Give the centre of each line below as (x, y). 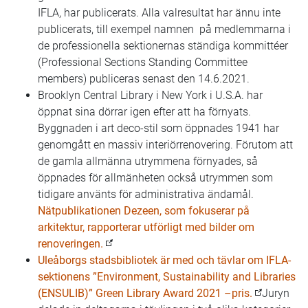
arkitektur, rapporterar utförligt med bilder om (146, 227)
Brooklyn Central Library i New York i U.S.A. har (150, 95)
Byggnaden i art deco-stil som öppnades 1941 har (158, 128)
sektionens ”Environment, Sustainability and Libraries (167, 277)
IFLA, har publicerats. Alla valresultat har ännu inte (159, 13)
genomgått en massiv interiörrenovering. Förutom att (165, 145)
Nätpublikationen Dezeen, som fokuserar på (144, 211)
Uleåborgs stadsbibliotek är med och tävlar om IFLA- (164, 260)
